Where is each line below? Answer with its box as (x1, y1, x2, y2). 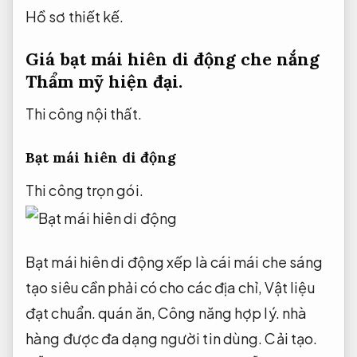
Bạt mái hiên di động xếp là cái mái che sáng (25, 252, 324, 271)
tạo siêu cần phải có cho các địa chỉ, (25, 277, 265, 296)
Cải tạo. (265, 328, 318, 347)
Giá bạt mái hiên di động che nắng (25, 48, 320, 71)
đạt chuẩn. (25, 303, 96, 322)
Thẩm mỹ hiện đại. (25, 70, 182, 93)
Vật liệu (264, 277, 316, 296)
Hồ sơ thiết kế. (25, 6, 124, 25)
